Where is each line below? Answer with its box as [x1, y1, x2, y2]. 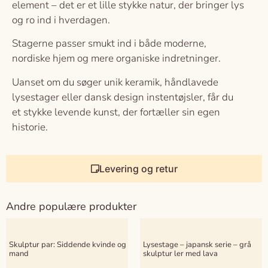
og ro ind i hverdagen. [12, 13, 110, 27]
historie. [12, 120, 48, 134]
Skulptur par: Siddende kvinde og [9, 239, 126, 251]
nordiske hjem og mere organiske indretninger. [12, 51, 221, 66]
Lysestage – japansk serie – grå [143, 239, 251, 251]
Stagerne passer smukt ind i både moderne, [12, 36, 206, 51]
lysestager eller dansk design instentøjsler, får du [12, 90, 233, 104]
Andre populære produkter [6, 199, 136, 214]
